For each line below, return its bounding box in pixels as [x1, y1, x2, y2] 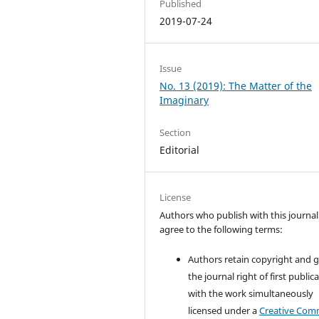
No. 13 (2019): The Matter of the [159, 79, 313, 93]
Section [159, 126, 192, 140]
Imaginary [159, 93, 209, 108]
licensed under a [188, 304, 260, 318]
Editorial [159, 143, 200, 157]
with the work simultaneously [188, 287, 314, 300]
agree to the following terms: [159, 223, 283, 236]
